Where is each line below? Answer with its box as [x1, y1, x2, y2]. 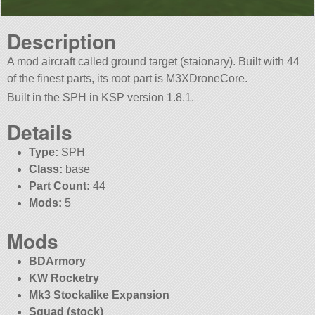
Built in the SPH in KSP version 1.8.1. [7, 91, 195, 104]
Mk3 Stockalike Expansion [28, 289, 169, 302]
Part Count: [28, 180, 90, 193]
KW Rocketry [28, 272, 99, 285]
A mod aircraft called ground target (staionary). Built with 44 [7, 55, 300, 67]
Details [7, 117, 73, 147]
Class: [28, 163, 63, 176]
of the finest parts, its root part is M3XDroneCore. [7, 72, 248, 84]
